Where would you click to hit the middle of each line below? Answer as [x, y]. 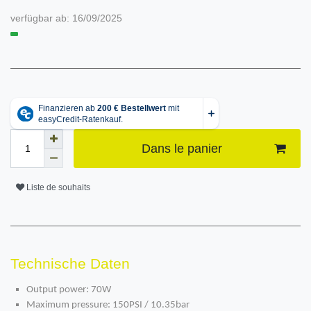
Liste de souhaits [58, 187]
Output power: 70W [69, 290]
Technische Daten [70, 264]
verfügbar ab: [41, 18]
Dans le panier [182, 148]
